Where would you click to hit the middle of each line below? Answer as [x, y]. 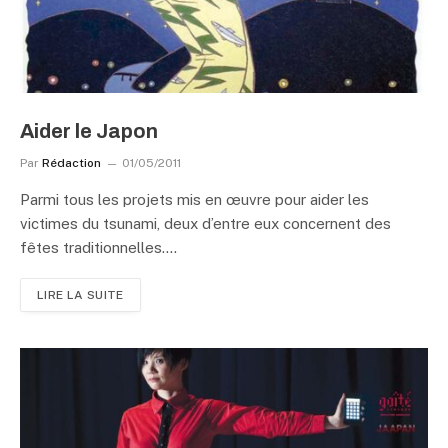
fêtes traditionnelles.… [98, 247]
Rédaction [71, 162]
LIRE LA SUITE [80, 294]
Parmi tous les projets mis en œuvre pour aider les [194, 199]
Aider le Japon [89, 130]
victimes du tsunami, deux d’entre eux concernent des [205, 223]
